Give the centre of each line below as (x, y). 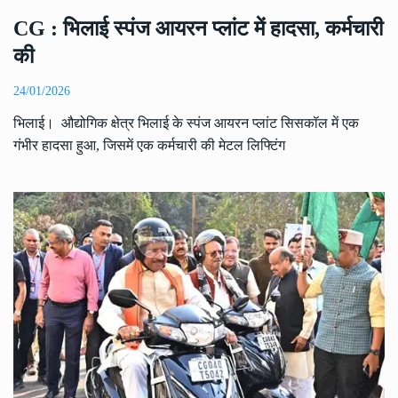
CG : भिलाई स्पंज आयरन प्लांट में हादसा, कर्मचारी (198, 29)
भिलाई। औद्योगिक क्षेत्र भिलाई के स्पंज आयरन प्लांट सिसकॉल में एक (186, 123)
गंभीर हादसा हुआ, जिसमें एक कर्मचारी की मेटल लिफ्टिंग (149, 146)
